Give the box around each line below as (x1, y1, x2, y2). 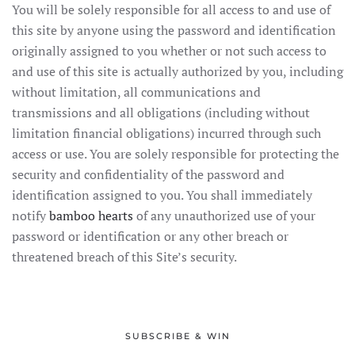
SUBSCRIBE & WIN (124, 330, 231, 342)
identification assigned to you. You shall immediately (12, 186, 312, 204)
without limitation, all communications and (12, 83, 261, 101)
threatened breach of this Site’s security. (12, 248, 237, 265)
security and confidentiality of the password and (12, 166, 284, 183)
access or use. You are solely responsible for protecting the (12, 145, 339, 162)
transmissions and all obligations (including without (12, 104, 310, 121)
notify (12, 207, 46, 224)
